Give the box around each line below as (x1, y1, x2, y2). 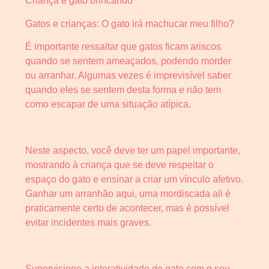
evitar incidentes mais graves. (25, 217, 151, 228)
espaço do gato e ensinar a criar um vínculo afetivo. (25, 174, 243, 184)
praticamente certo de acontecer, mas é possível (25, 202, 229, 213)
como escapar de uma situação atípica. (25, 99, 191, 110)
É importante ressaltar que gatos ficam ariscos (25, 41, 221, 52)
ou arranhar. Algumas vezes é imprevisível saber (25, 70, 231, 81)
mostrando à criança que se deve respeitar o (25, 159, 214, 170)
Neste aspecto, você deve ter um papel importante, (25, 145, 240, 156)
